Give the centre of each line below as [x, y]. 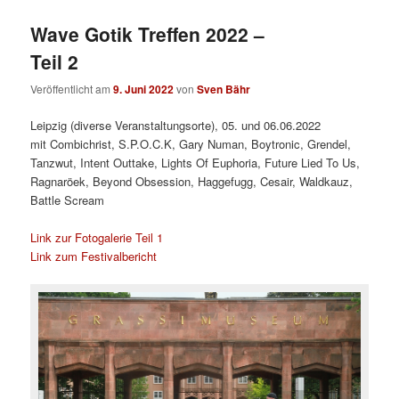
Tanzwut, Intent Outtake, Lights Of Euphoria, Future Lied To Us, [195, 162]
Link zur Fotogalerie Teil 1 [97, 238]
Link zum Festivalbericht [94, 256]
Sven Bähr [224, 89]
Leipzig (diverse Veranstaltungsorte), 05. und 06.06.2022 [176, 125]
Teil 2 [55, 61]
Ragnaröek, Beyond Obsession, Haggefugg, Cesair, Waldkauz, [192, 181]
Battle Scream [68, 199]
